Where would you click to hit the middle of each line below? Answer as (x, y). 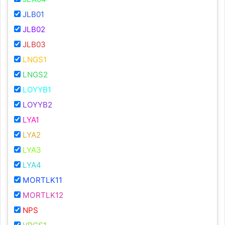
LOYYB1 (37, 90)
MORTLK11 (42, 180)
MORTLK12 (43, 195)
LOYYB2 (37, 105)
